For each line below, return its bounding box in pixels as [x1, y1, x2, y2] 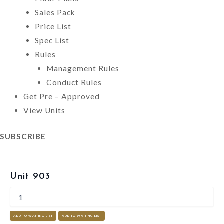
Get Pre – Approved [23, 92, 100, 101]
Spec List [34, 36, 69, 45]
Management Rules [46, 64, 119, 73]
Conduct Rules [46, 78, 102, 87]
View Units [23, 106, 65, 115]
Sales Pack [34, 8, 75, 17]
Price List [34, 22, 71, 31]
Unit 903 [10, 171, 50, 181]
